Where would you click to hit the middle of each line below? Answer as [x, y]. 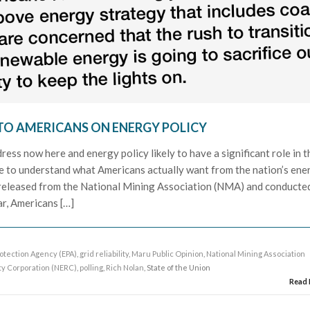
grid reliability [104, 253]
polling [92, 267]
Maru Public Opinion [168, 253]
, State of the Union [177, 267]
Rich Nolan [125, 267]
